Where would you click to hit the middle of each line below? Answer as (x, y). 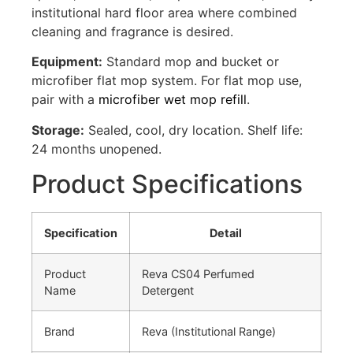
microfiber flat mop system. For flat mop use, (167, 81)
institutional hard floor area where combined (164, 12)
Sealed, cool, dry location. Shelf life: (193, 130)
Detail (225, 233)
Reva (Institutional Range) (209, 331)
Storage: (58, 130)
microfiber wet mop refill (173, 100)
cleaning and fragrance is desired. (132, 31)
